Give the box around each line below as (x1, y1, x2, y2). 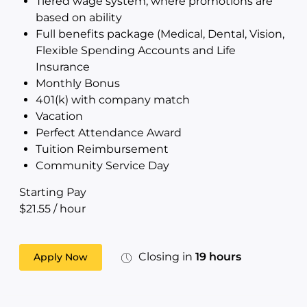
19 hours (195, 250, 241, 263)
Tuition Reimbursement (36, 143, 169, 156)
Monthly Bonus (36, 77, 120, 90)
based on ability (36, 11, 122, 24)
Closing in (138, 250, 195, 263)
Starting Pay (19, 186, 86, 199)
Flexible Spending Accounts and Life (36, 44, 236, 57)
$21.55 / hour (19, 202, 86, 215)
